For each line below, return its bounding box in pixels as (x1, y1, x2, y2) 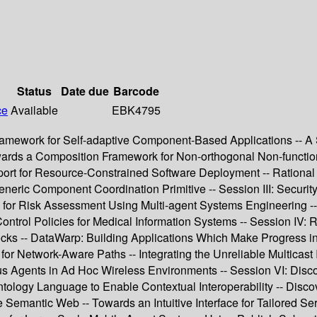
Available (11, 102, 58, 119)
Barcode (113, 83, 159, 100)
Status (17, 83, 52, 100)
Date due (61, 83, 109, 100)
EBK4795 (112, 102, 161, 119)
